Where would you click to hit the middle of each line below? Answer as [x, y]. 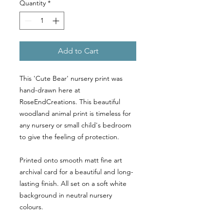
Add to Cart [78, 51]
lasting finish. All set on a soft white [73, 184]
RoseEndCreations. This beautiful [70, 102]
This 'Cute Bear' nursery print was [71, 79]
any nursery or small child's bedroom [75, 125]
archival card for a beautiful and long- [76, 172]
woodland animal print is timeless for [75, 114]
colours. [31, 207]
